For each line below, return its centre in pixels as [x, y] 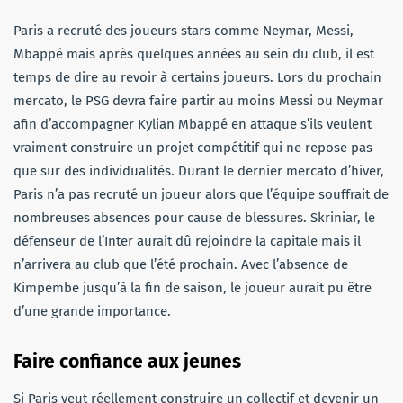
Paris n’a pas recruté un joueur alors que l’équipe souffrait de [201, 195]
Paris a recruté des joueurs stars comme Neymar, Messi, [184, 31]
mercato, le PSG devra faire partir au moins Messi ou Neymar [198, 101]
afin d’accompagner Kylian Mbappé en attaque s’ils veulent [193, 125]
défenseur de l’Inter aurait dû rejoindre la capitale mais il [187, 242]
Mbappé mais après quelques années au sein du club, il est [194, 54]
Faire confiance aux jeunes [127, 362]
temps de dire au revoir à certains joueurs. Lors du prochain [197, 78]
